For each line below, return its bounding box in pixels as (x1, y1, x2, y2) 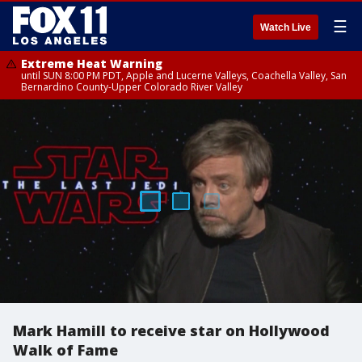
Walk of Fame (13, 340, 118, 360)
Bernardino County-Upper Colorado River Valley (21, 80, 242, 94)
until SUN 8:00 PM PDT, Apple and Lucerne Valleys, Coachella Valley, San (21, 69, 347, 82)
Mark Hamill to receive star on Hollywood (13, 321, 330, 340)
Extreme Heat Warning (21, 56, 162, 71)
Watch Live (260, 22, 311, 33)
